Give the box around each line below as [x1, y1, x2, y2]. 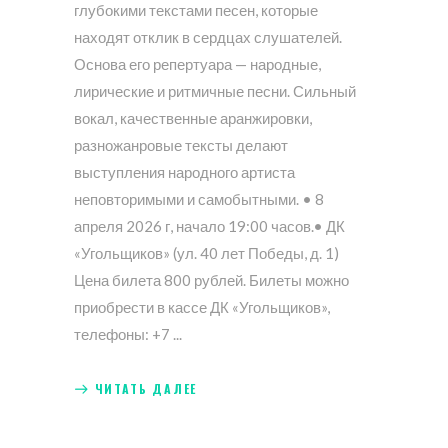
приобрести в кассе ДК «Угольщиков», [74, 298, 330, 317]
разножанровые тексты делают [74, 136, 288, 155]
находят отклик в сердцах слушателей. [74, 28, 342, 47]
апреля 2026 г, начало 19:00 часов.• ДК [74, 217, 345, 236]
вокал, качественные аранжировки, [74, 109, 312, 128]
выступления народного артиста [74, 163, 295, 182]
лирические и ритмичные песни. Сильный [74, 82, 356, 101]
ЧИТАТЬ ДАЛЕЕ [94, 379, 198, 397]
